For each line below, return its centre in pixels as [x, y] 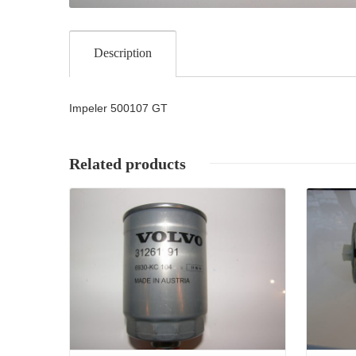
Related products [128, 163]
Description [123, 52]
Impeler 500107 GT [118, 108]
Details [175, 178]
